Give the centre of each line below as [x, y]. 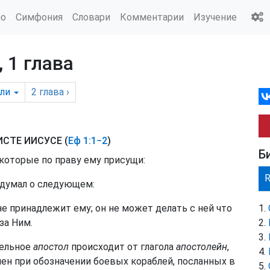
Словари [91, 17]
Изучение [215, 17]
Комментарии [152, 17]
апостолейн [202, 247]
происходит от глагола [122, 247]
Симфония [39, 17]
